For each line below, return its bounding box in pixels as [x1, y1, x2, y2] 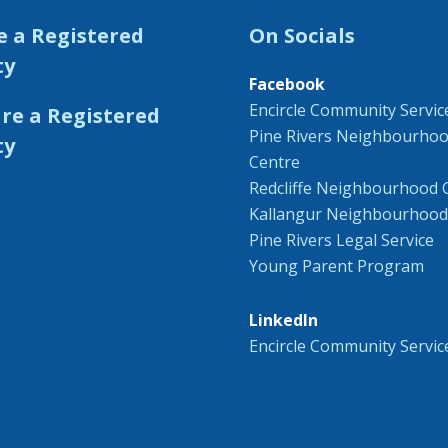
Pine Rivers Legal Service [249, 229, 434, 251]
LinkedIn [249, 309, 318, 331]
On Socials [249, 22, 355, 49]
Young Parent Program [249, 255, 424, 277]
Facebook [249, 73, 325, 95]
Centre [249, 151, 300, 173]
